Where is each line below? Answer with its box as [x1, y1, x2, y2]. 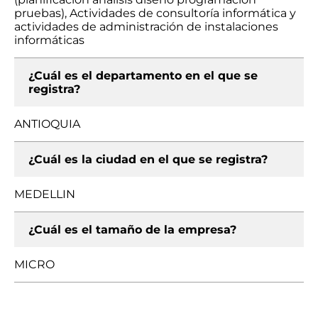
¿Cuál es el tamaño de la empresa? [28, 223, 236, 236]
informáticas [14, 33, 84, 47]
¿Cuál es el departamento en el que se [28, 69, 258, 82]
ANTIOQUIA [14, 117, 80, 131]
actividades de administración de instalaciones [14, 20, 278, 33]
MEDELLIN [14, 187, 75, 201]
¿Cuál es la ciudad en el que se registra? [28, 153, 268, 166]
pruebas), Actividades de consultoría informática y [14, 6, 296, 20]
